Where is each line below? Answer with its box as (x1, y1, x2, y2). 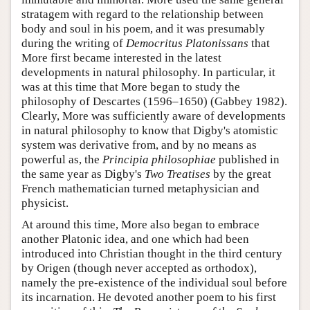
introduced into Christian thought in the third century (21, 246, 282, 260)
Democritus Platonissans (126, 36, 248, 50)
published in (216, 152, 280, 166)
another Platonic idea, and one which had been (21, 232, 249, 246)
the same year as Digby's (21, 167, 145, 181)
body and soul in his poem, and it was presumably (21, 21, 265, 35)
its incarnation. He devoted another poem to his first (21, 290, 276, 304)
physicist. (21, 196, 69, 210)
